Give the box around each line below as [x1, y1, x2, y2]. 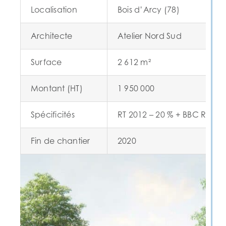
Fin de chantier [30, 136, 90, 146]
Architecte [30, 31, 73, 41]
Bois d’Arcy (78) [117, 5, 180, 15]
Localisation [30, 5, 77, 15]
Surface [30, 57, 62, 68]
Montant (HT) [30, 83, 83, 94]
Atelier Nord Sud [117, 31, 182, 41]
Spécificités [30, 109, 75, 120]
